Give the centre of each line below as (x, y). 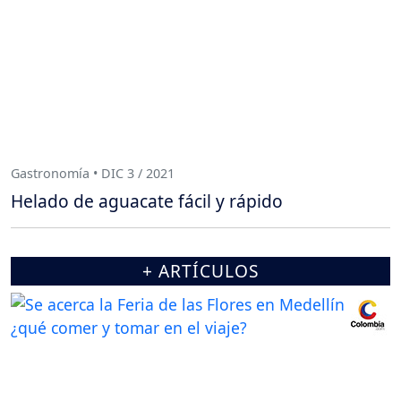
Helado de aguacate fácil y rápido (147, 201)
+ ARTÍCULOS (200, 271)
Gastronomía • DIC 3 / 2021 (93, 173)
